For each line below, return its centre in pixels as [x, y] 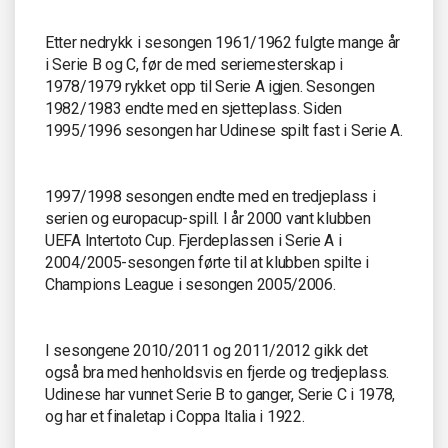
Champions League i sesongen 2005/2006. [190, 284]
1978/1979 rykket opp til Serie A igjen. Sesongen [210, 86]
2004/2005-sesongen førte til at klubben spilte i [207, 262]
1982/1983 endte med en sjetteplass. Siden [193, 108]
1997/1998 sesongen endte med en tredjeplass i [210, 196]
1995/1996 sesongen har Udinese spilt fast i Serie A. [224, 130]
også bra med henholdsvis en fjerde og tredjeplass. [217, 372]
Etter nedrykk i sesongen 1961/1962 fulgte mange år [223, 42]
